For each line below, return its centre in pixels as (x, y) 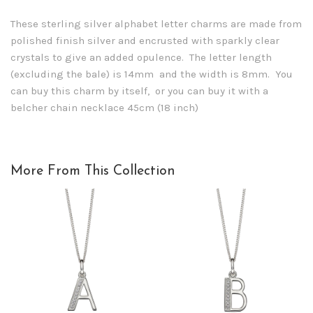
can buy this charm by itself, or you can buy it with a (139, 90)
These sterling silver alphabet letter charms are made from (156, 23)
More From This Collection (93, 171)
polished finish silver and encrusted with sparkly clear (145, 40)
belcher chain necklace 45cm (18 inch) (104, 107)
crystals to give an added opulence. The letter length (141, 57)
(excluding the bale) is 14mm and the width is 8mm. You (152, 74)
